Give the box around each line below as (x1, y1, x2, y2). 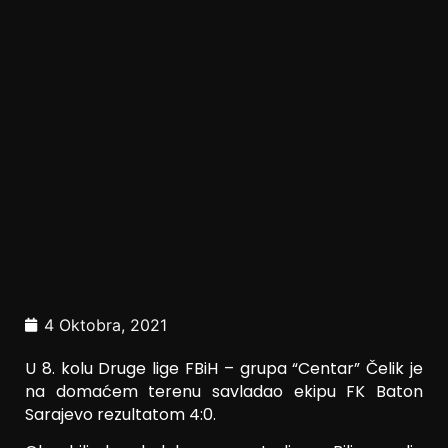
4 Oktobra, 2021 (44, 314, 167, 335)
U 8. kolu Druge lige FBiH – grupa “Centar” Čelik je (25, 356, 423, 380)
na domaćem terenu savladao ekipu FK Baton (25, 379, 423, 403)
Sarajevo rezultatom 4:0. (25, 402, 216, 426)
